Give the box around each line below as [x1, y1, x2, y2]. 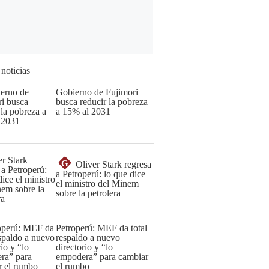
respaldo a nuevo [56, 232, 120, 243]
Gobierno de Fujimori [56, 87, 138, 97]
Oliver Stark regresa [76, 159, 151, 169]
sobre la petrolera [56, 188, 121, 198]
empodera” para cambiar [56, 252, 148, 262]
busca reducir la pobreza [56, 97, 148, 107]
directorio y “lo [56, 242, 113, 252]
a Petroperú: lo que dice [56, 169, 145, 179]
